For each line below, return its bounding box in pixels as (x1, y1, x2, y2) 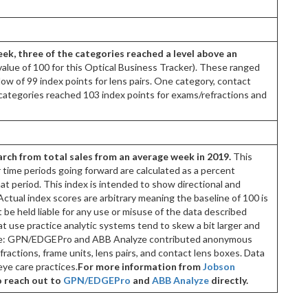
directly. (209, 274, 248, 287)
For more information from (78, 261, 203, 273)
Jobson (203, 261, 235, 273)
